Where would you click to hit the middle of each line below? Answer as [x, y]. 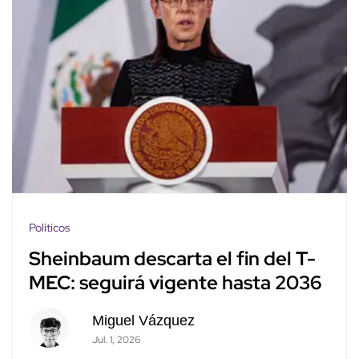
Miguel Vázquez [143, 320]
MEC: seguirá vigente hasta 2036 [175, 283]
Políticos [49, 227]
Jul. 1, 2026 [116, 339]
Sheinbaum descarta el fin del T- [172, 259]
